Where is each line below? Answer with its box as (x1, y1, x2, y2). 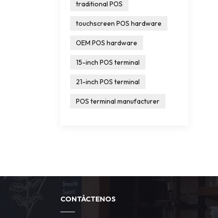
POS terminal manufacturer (76, 96, 160, 106)
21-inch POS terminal (76, 77, 140, 86)
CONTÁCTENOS (60, 194, 116, 203)
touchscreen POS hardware (76, 18, 162, 28)
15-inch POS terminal (76, 57, 140, 67)
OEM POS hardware (76, 38, 137, 47)
